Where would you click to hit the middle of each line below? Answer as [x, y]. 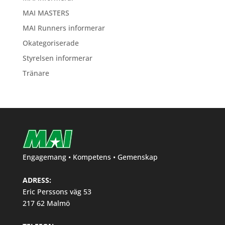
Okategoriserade [50, 43]
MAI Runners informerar [64, 28]
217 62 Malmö [46, 203]
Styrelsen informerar [57, 58]
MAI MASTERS [46, 13]
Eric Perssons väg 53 [57, 191]
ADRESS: [37, 180]
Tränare [36, 73]
